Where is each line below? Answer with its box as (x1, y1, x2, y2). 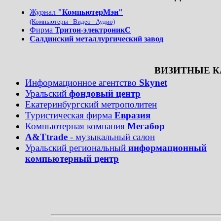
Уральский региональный (25, 143, 128, 153)
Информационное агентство (25, 77, 139, 88)
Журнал (30, 8, 58, 16)
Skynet (139, 77, 167, 88)
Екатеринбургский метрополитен (25, 99, 157, 110)
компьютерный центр (25, 153, 119, 164)
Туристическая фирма (25, 110, 114, 120)
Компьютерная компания (25, 121, 127, 131)
